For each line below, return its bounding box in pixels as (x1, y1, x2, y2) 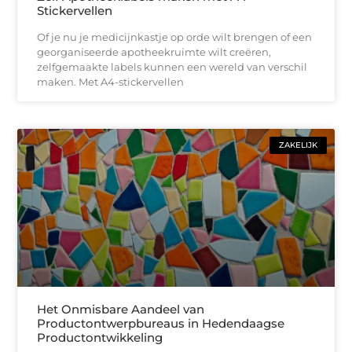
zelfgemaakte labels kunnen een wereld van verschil (37, 60, 308, 73)
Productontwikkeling (37, 330, 163, 346)
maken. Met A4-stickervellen (37, 75, 185, 88)
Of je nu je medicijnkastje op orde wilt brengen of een (37, 30, 313, 43)
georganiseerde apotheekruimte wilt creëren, (37, 45, 272, 58)
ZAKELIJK (278, 139, 317, 150)
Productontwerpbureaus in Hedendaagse (37, 316, 285, 332)
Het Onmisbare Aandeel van (37, 302, 205, 317)
